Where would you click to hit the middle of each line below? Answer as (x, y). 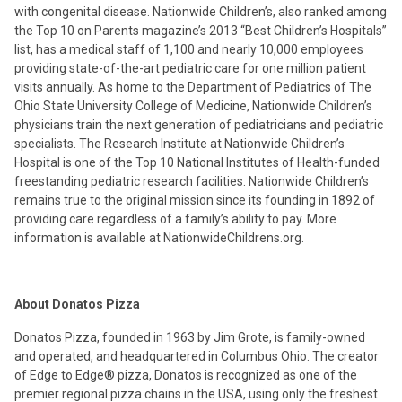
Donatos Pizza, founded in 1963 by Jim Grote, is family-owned (190, 337)
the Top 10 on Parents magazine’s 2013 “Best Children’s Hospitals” (201, 31)
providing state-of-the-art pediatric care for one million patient (190, 68)
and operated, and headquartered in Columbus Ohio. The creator (197, 356)
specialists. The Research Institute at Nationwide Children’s (179, 144)
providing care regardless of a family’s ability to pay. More (175, 219)
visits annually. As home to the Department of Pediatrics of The (193, 87)
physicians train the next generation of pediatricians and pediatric (199, 125)
